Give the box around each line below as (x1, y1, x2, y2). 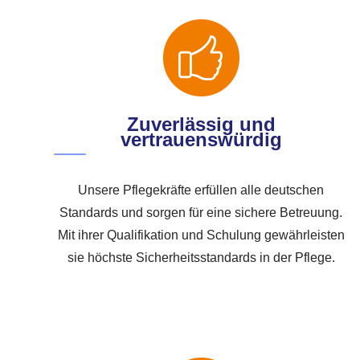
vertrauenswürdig (120, 129, 282, 151)
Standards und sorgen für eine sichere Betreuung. (59, 206, 343, 220)
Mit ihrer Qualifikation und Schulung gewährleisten (57, 228, 345, 243)
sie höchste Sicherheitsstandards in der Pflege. (67, 251, 335, 265)
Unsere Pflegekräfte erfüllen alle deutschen (78, 183, 325, 198)
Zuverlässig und (126, 113, 276, 136)
